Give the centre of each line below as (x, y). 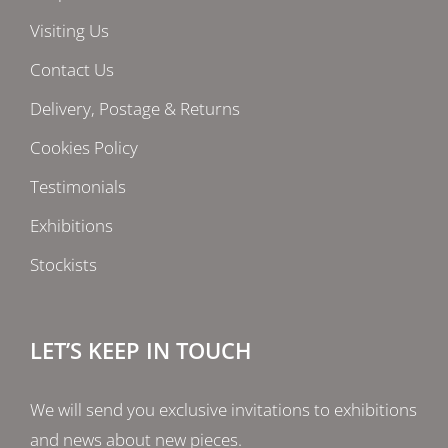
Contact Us (72, 69)
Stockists (63, 264)
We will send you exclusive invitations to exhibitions (223, 409)
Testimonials (78, 186)
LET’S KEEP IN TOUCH (141, 350)
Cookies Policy (84, 147)
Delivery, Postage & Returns (135, 108)
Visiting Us (69, 30)
